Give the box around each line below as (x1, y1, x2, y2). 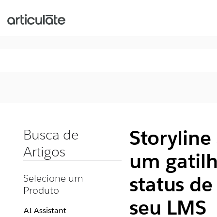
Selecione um (23, 172, 83, 185)
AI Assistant (24, 205, 66, 216)
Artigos (23, 143, 65, 160)
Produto (23, 184, 59, 197)
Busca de (23, 126, 78, 143)
